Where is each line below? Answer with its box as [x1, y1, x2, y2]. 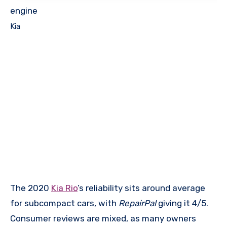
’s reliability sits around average [78, 182, 205, 193]
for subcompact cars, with [10, 198, 119, 208]
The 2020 [10, 182, 51, 193]
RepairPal [119, 198, 158, 208]
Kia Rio [51, 182, 78, 193]
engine [10, 6, 37, 16]
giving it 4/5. [158, 198, 208, 208]
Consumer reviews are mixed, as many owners [10, 213, 196, 223]
